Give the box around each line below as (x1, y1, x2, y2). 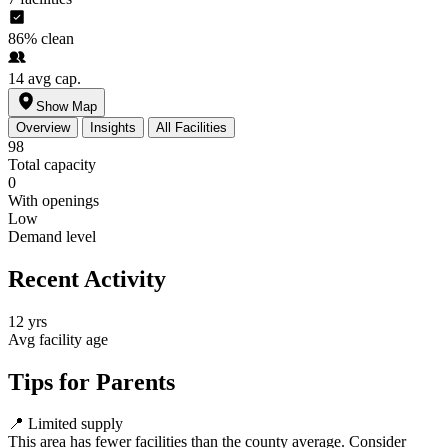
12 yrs (8, 312, 47, 330)
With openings (8, 191, 99, 209)
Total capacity (8, 155, 96, 173)
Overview (16, 119, 70, 135)
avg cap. (28, 69, 81, 87)
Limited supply (28, 415, 123, 433)
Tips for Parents (8, 368, 175, 395)
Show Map (36, 98, 97, 114)
